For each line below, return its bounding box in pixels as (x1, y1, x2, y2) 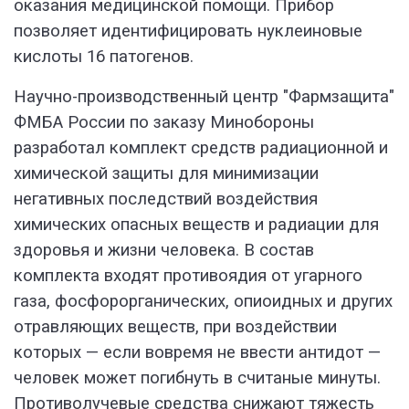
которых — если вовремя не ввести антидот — (14, 342, 381, 363)
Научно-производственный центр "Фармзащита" (14, 87, 394, 108)
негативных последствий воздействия (14, 189, 318, 210)
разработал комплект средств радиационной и (14, 138, 388, 159)
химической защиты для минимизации (14, 163, 319, 184)
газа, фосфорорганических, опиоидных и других (14, 291, 393, 312)
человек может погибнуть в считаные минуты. (14, 368, 381, 389)
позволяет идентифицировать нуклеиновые (14, 21, 362, 42)
